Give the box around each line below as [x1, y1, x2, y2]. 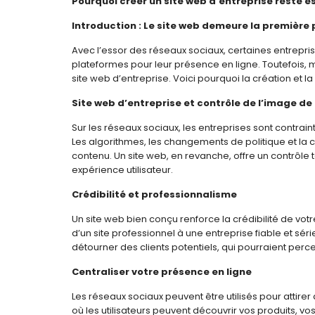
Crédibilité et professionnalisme [72, 188, 237, 202]
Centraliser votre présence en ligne [72, 265, 252, 279]
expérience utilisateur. [72, 163, 173, 177]
